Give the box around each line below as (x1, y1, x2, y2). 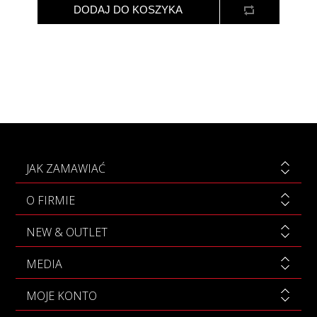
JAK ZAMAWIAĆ (25, 160, 105, 176)
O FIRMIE (25, 192, 75, 208)
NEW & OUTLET (25, 224, 108, 240)
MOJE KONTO (25, 287, 97, 304)
